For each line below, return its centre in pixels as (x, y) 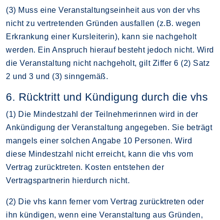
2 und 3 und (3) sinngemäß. (57, 76)
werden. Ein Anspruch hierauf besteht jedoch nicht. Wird (110, 50)
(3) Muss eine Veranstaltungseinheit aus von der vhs (103, 10)
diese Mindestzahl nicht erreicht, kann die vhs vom (99, 154)
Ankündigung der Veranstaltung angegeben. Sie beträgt (109, 127)
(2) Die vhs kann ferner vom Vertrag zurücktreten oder (105, 201)
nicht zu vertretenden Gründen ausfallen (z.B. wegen (103, 23)
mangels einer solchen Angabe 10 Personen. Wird (99, 140)
